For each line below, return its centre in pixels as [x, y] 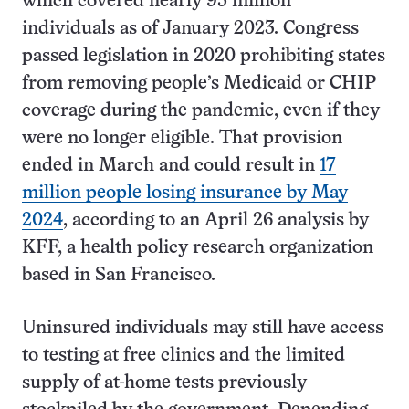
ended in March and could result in [171, 166]
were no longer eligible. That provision [182, 138]
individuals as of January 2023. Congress [190, 29]
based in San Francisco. [119, 275]
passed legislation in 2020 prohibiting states [204, 56]
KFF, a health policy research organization [198, 248]
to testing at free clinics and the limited [184, 356]
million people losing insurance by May [185, 193]
